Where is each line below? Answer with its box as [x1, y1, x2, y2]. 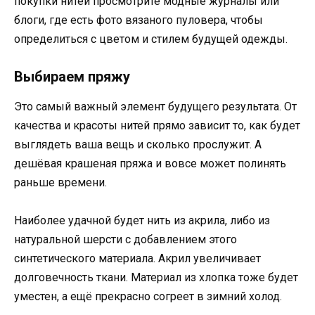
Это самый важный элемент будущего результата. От [14, 99, 297, 113]
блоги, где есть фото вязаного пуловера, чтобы [14, 13, 263, 27]
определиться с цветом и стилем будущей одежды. [14, 32, 288, 46]
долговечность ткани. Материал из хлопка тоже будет [14, 270, 298, 284]
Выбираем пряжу [14, 67, 130, 85]
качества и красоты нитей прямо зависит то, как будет [14, 118, 300, 132]
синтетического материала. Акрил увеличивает [14, 251, 261, 265]
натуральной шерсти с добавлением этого [14, 232, 237, 246]
